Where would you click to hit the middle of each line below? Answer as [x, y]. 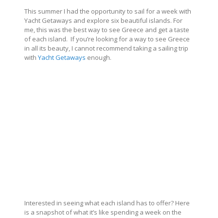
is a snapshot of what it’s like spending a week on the [103, 212]
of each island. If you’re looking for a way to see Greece [107, 39]
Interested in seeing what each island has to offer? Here [107, 203]
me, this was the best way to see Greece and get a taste [107, 29]
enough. [99, 57]
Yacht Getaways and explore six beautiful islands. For [103, 20]
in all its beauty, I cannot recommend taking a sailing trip [106, 48]
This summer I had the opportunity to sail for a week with [108, 11]
